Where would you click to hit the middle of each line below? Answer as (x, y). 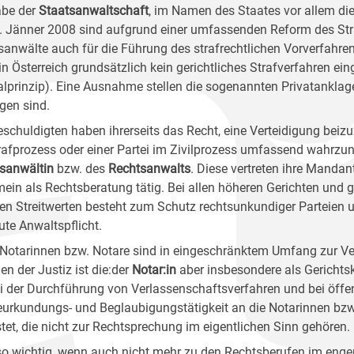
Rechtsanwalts (149, 169)
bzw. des (83, 169)
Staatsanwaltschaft (94, 11)
